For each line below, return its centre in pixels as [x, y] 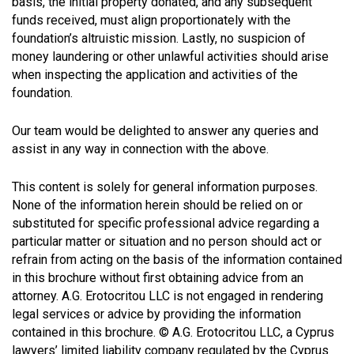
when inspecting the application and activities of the [155, 74]
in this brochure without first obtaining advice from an [158, 277]
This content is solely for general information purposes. [165, 186]
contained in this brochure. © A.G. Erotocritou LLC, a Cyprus [173, 332]
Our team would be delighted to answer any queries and [165, 130]
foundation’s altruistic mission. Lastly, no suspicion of [159, 38]
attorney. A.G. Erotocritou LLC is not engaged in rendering [168, 296]
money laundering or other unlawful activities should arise [170, 56]
